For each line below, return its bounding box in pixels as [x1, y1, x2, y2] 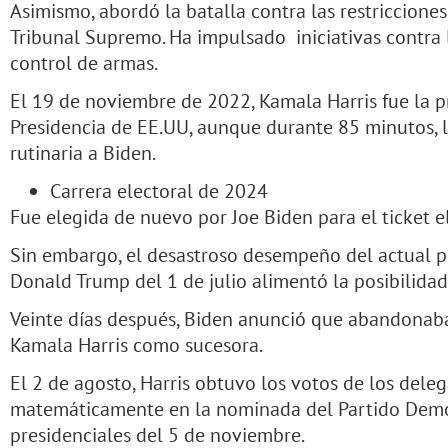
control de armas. [10, 49, 158, 76]
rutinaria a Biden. [10, 139, 156, 166]
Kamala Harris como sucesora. [10, 331, 263, 358]
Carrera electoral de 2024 [50, 177, 268, 204]
